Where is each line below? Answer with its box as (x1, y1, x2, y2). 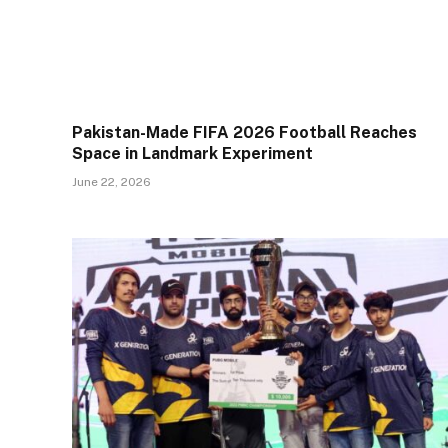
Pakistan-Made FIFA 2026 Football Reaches (72, 122, 417, 142)
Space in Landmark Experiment (72, 143, 313, 163)
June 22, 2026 (72, 174, 151, 189)
